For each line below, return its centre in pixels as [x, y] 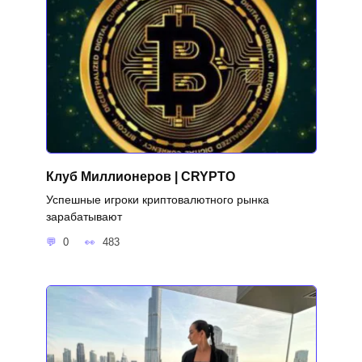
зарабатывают [84, 216]
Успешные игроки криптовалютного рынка [157, 199]
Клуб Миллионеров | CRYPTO [140, 176]
